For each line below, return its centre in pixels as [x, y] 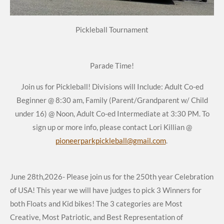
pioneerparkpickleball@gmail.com [110, 141]
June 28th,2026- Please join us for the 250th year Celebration [112, 177]
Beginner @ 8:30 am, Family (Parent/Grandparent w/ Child [112, 100]
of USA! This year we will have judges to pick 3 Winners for [106, 190]
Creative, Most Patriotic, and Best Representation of [96, 217]
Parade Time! [112, 66]
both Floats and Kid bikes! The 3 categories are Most [96, 204]
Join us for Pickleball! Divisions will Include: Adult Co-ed [112, 87]
